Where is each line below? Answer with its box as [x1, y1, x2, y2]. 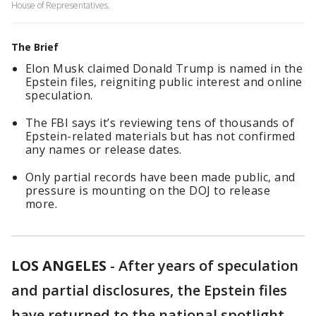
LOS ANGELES [11, 256, 107, 275]
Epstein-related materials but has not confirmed [25, 128, 296, 144]
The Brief [11, 40, 59, 54]
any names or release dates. [25, 142, 182, 157]
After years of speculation [119, 256, 298, 275]
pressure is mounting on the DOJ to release [25, 183, 271, 198]
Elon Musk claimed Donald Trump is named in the [25, 61, 303, 76]
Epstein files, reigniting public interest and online [25, 74, 303, 90]
